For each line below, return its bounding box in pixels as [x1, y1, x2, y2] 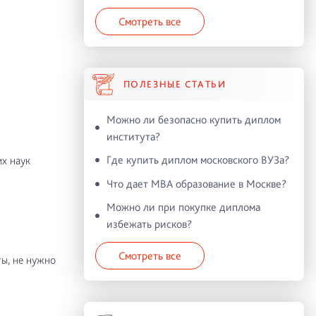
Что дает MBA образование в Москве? [106, 176, 286, 190]
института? [106, 129, 160, 143]
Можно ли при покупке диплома [106, 200, 260, 214]
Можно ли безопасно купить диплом [106, 112, 281, 126]
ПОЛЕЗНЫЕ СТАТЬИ [123, 78, 226, 90]
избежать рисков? [106, 217, 192, 231]
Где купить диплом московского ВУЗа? [106, 153, 289, 167]
